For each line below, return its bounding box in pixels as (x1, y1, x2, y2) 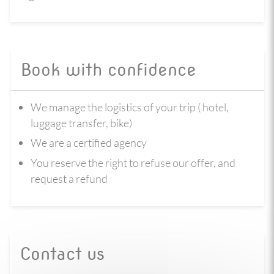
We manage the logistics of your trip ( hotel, (31, 100, 229, 114)
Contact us (20, 243, 105, 264)
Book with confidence (20, 59, 196, 80)
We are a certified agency (31, 136, 147, 149)
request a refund (31, 171, 108, 185)
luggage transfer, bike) (31, 116, 132, 130)
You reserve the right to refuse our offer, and (31, 155, 235, 169)
